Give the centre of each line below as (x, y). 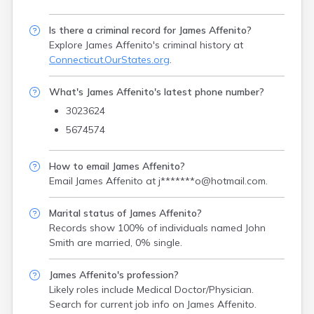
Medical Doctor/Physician (194, 289)
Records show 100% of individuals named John (157, 228)
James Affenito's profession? (114, 275)
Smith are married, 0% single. (116, 243)
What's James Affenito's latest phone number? (157, 92)
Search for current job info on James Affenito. (153, 304)
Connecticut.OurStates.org (109, 60)
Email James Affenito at (104, 181)
